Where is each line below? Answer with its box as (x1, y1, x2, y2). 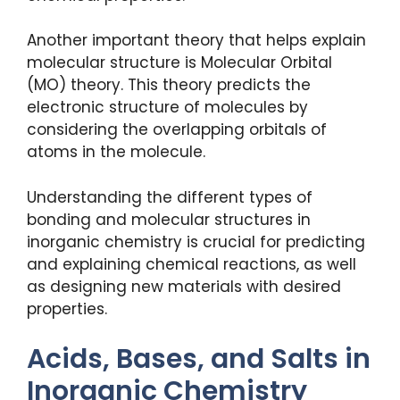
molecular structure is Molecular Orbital (27, 52, 332, 74)
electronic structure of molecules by (27, 96, 308, 119)
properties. (27, 297, 107, 320)
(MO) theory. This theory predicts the (27, 74, 311, 96)
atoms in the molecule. (27, 141, 205, 163)
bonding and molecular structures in (27, 208, 311, 230)
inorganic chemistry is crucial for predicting (27, 230, 365, 253)
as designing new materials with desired (27, 275, 341, 297)
